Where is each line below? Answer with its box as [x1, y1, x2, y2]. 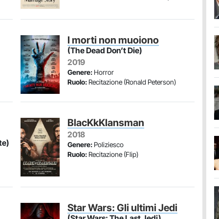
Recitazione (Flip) [87, 150, 138, 158]
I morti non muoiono [67, 34, 159, 46]
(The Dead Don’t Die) [67, 45, 142, 55]
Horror [92, 68, 114, 76]
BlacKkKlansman [67, 117, 144, 129]
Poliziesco [92, 140, 124, 149]
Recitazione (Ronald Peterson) [87, 78, 176, 86]
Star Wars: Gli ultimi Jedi [67, 202, 177, 214]
